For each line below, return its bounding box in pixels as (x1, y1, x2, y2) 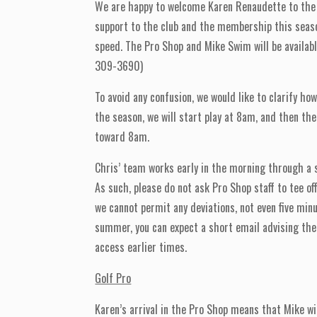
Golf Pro (95, 270, 132, 287)
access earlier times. (95, 238, 188, 256)
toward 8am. (95, 128, 150, 146)
